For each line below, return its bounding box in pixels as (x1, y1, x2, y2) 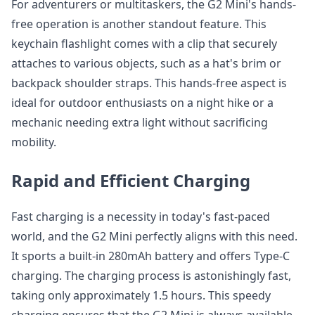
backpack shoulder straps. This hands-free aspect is (11, 75, 287, 91)
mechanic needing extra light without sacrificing (11, 115, 268, 131)
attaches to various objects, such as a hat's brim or (11, 56, 281, 72)
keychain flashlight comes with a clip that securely (11, 36, 277, 52)
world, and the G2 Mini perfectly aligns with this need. (11, 229, 297, 245)
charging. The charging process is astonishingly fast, (11, 268, 291, 284)
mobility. (11, 134, 56, 150)
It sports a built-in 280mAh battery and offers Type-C (11, 248, 290, 264)
